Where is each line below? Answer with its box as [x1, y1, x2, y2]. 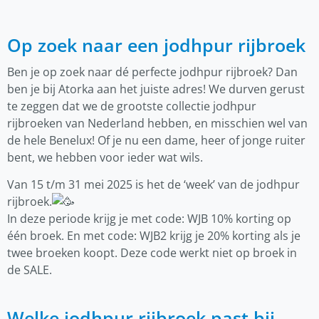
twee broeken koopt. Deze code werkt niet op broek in [7, 244, 297, 261]
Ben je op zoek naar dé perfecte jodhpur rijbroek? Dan [7, 63, 298, 80]
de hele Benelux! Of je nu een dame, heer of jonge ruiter [7, 132, 305, 148]
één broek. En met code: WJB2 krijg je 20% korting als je [7, 227, 300, 244]
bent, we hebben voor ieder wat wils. [7, 149, 203, 165]
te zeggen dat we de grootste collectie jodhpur [7, 98, 256, 114]
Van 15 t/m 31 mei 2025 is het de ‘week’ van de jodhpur [7, 176, 300, 192]
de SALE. [7, 261, 52, 278]
